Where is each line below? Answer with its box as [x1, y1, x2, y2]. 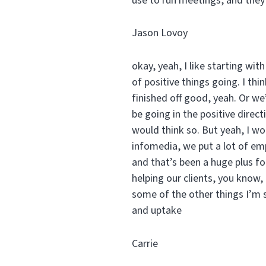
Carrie [132, 236, 163, 251]
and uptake [132, 203, 182, 218]
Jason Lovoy [132, 26, 192, 41]
